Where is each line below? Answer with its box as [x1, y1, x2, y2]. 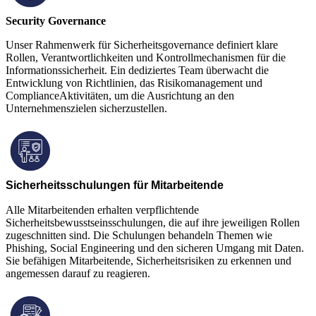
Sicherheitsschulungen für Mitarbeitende [6, 178, 224, 191]
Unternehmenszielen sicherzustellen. [6, 102, 167, 114]
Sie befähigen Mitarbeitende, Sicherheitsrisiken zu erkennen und [6, 254, 291, 267]
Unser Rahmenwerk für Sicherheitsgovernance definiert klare [6, 38, 278, 51]
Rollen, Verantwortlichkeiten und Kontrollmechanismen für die [6, 51, 286, 63]
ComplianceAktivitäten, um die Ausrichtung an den [6, 89, 234, 102]
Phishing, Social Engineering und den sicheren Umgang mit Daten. [6, 241, 304, 254]
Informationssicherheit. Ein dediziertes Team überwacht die [6, 63, 269, 76]
